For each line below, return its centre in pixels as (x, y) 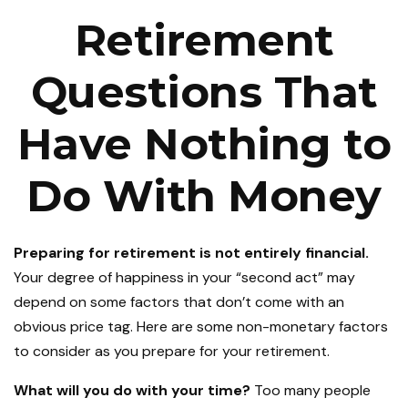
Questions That (204, 92)
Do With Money (204, 196)
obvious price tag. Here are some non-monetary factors (201, 326)
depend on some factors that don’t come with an (179, 302)
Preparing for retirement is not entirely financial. (191, 253)
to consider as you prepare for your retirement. (172, 351)
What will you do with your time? (132, 390)
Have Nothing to (204, 144)
